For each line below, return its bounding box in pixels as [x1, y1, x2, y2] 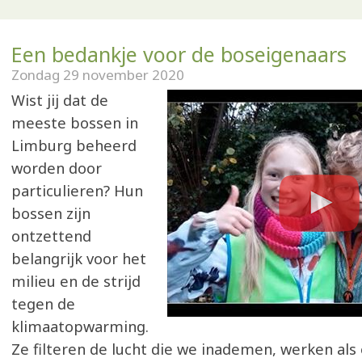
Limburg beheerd [11, 136, 137, 155]
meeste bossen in [11, 113, 138, 133]
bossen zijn [11, 204, 90, 223]
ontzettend [11, 226, 91, 246]
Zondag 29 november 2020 [11, 65, 184, 84]
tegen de [11, 294, 75, 314]
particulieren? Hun [11, 181, 143, 200]
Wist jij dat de [11, 90, 108, 110]
